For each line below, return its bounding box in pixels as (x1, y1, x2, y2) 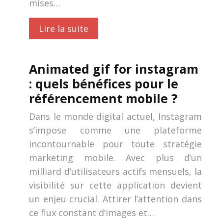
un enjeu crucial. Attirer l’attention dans (29, 193, 202, 205)
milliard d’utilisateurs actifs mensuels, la (29, 165, 202, 177)
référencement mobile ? (29, 90, 178, 107)
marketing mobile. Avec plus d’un (29, 152, 202, 164)
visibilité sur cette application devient (29, 179, 202, 191)
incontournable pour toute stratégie (29, 138, 202, 150)
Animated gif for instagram (29, 60, 199, 77)
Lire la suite (39, 23, 89, 34)
